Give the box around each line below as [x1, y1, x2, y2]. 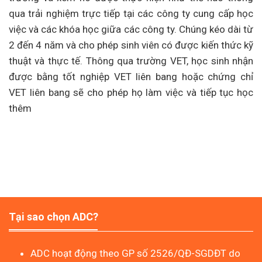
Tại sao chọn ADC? [9, 211, 98, 223]
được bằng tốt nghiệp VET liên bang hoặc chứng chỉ [9, 71, 253, 83]
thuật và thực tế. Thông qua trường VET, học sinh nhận [9, 55, 253, 67]
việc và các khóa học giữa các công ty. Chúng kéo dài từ [9, 23, 253, 36]
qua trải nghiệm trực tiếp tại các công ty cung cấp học [9, 8, 253, 20]
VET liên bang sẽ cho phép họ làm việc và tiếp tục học [9, 87, 253, 99]
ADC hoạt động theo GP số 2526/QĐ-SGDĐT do [30, 247, 241, 260]
